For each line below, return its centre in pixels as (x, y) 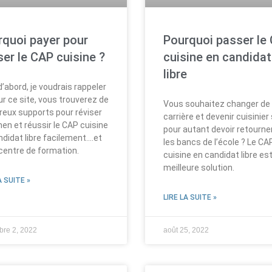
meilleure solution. (199, 167)
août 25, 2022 (186, 230)
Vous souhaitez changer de (217, 104)
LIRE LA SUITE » (190, 197)
